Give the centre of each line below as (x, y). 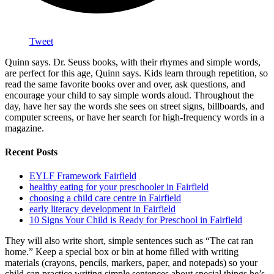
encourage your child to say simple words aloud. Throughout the (129, 95)
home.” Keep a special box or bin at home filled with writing (122, 252)
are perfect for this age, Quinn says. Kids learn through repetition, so (136, 73)
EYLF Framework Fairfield (83, 176)
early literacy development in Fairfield (102, 209)
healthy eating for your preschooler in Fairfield (119, 187)
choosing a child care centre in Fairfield (105, 198)
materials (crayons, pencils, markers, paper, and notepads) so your (131, 263)
